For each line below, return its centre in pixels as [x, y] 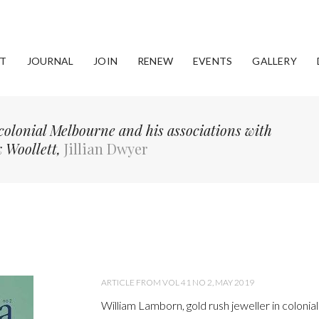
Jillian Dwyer [106, 149]
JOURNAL [50, 61]
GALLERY [274, 61]
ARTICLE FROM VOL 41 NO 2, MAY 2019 [177, 283]
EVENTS [213, 61]
